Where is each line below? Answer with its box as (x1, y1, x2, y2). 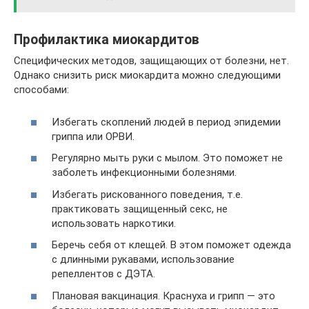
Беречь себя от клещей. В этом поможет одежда (52, 239, 291, 251)
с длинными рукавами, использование (52, 253, 235, 266)
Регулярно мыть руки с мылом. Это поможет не (52, 152, 283, 164)
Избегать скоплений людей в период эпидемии (52, 115, 281, 128)
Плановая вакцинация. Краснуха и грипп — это (52, 289, 275, 302)
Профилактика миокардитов (14, 32, 199, 48)
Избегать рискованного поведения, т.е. (52, 188, 243, 201)
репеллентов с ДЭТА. (52, 268, 155, 280)
